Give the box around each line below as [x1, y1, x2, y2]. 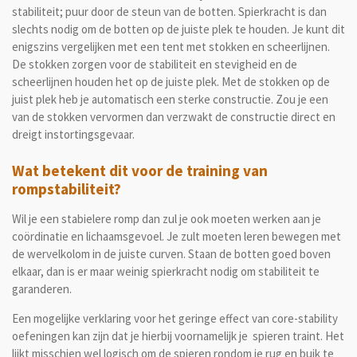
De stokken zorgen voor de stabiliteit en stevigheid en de [12, 57, 297, 73]
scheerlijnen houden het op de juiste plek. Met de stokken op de [12, 74, 330, 90]
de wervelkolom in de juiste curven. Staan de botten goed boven [12, 245, 331, 261]
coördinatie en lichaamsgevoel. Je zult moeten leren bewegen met [12, 228, 341, 244]
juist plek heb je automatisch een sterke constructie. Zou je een [12, 92, 328, 108]
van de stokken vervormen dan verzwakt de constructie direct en [12, 109, 335, 125]
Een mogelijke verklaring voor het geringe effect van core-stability [12, 310, 338, 326]
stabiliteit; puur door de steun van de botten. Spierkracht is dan [12, 4, 327, 20]
